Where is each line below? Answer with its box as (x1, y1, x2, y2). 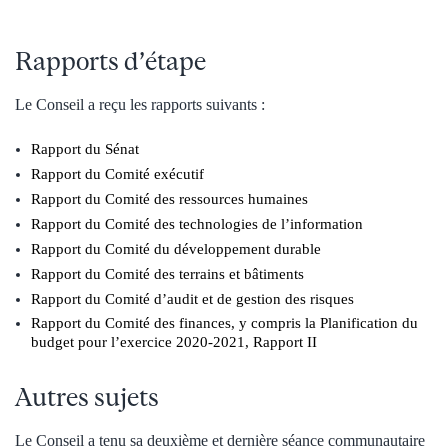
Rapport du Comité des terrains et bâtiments (31, 265, 304, 282)
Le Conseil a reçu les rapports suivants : (15, 96, 265, 114)
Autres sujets (15, 381, 159, 411)
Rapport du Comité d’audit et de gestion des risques (31, 290, 354, 307)
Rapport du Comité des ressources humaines (31, 191, 308, 208)
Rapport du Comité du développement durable (31, 240, 321, 257)
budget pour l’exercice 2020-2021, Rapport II (31, 334, 317, 351)
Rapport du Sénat (31, 141, 139, 158)
